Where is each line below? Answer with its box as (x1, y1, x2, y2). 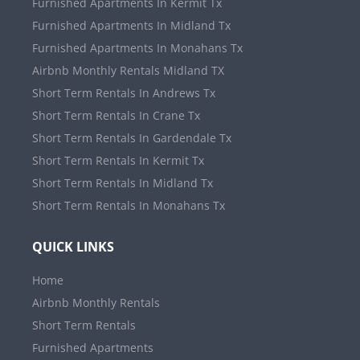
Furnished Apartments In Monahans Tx (32, 40, 243, 55)
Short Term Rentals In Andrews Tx (32, 85, 215, 100)
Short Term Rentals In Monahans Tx (32, 198, 225, 213)
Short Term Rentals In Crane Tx (32, 108, 200, 123)
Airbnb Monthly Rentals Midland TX (32, 63, 224, 78)
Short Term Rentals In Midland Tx (32, 175, 213, 190)
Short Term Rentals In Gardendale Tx (32, 130, 231, 145)
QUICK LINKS (32, 238, 114, 256)
